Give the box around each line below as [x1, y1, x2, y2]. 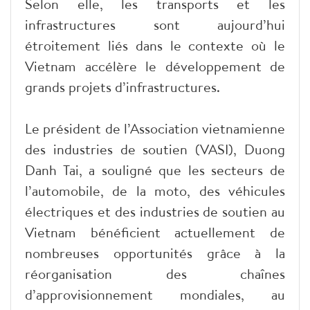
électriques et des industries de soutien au [25, 201, 285, 221]
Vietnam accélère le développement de [25, 56, 285, 75]
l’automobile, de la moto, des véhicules [25, 181, 285, 200]
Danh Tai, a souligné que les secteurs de [25, 160, 285, 179]
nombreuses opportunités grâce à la [25, 243, 285, 262]
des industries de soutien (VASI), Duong [25, 139, 285, 158]
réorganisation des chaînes [25, 264, 285, 283]
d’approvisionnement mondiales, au [25, 284, 285, 304]
